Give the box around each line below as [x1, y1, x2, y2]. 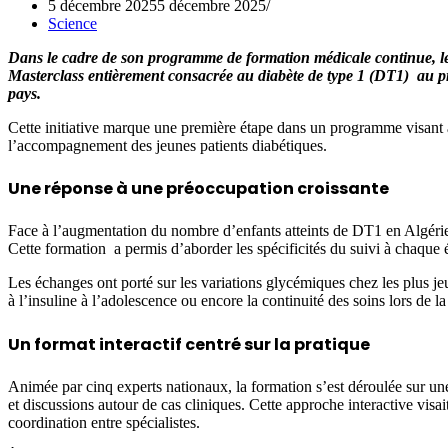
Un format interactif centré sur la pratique [8, 332, 370, 356]
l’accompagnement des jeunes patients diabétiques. [8, 136, 327, 154]
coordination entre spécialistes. [8, 413, 200, 431]
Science [48, 14, 97, 32]
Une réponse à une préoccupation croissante [8, 177, 389, 201]
